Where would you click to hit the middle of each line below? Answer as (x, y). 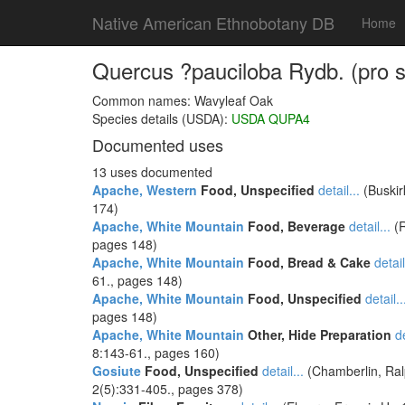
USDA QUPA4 (271, 118)
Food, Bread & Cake (307, 262)
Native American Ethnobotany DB (213, 23)
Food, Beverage (295, 226)
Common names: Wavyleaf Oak (183, 100)
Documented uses (158, 145)
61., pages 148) (137, 280)
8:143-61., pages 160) (156, 353)
